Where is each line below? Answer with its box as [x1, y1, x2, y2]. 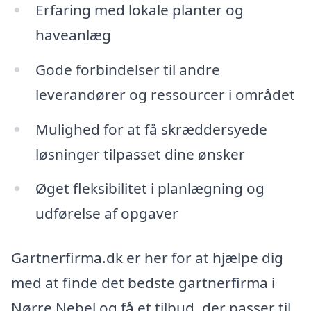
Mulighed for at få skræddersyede [35, 119, 267, 139]
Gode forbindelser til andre [35, 59, 220, 79]
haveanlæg [35, 24, 111, 44]
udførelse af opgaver [35, 203, 178, 224]
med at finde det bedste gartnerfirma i [11, 273, 275, 293]
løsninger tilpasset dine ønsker [35, 144, 245, 164]
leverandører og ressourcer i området [35, 84, 295, 104]
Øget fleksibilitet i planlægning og [35, 178, 264, 199]
